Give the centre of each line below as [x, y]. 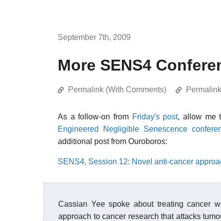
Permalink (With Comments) [117, 90]
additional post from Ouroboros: [112, 141]
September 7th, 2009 [94, 37]
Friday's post [155, 117]
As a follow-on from [95, 117]
